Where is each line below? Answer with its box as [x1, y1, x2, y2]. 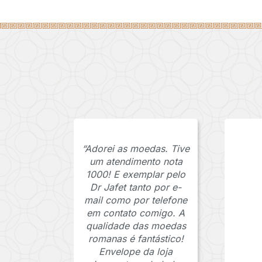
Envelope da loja [99, 246, 173, 258]
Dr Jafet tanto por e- [90, 181, 182, 194]
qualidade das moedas [85, 220, 186, 232]
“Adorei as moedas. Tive [82, 143, 190, 155]
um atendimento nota [89, 156, 182, 168]
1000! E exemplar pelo [86, 168, 186, 181]
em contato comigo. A [87, 207, 185, 219]
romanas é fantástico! [88, 233, 184, 245]
